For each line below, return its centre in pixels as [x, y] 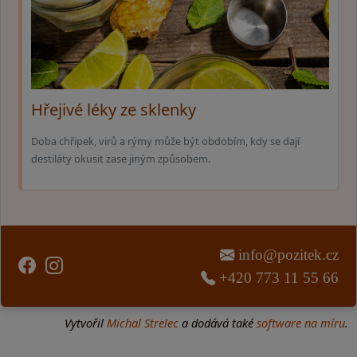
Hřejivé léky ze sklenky [114, 110]
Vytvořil [86, 322]
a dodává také [218, 322]
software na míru [301, 322]
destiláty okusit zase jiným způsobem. [121, 158]
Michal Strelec [143, 322]
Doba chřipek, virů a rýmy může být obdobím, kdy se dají [165, 141]
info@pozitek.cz [286, 255]
